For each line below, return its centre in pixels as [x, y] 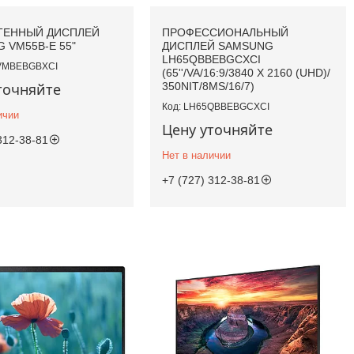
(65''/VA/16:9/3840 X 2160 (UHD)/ [247, 73]
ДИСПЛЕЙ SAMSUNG [218, 46]
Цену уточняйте [218, 130]
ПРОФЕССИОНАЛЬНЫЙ [226, 33]
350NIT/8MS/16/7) [209, 87]
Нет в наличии [197, 156]
